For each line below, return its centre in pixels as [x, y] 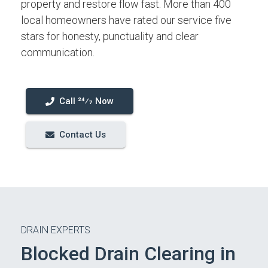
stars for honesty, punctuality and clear [110, 36]
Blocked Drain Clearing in [128, 254]
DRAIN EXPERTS [56, 230]
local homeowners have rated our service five [126, 20]
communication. [58, 52]
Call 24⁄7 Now [86, 101]
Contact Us [83, 135]
